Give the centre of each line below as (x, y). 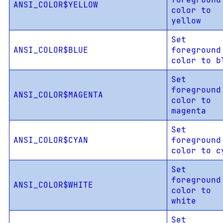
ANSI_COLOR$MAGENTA (58, 95)
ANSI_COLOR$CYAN (51, 140)
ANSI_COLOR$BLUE (51, 50)
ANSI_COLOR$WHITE (53, 185)
